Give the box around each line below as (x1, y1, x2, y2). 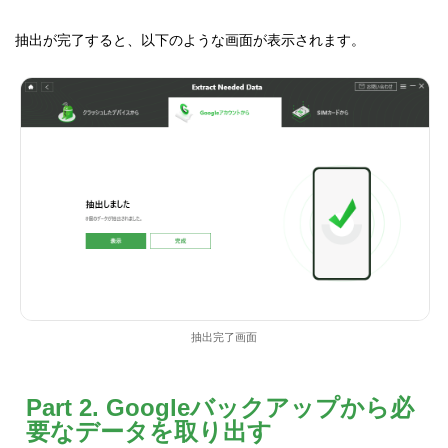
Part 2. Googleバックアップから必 (25, 393, 414, 421)
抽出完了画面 (190, 330, 257, 343)
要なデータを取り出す (25, 417, 272, 445)
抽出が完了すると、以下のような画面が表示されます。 (15, 31, 366, 48)
